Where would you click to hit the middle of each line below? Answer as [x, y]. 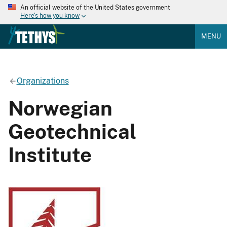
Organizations [43, 81]
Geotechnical [72, 131]
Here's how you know [50, 16]
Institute [50, 155]
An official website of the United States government [95, 8]
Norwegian [60, 108]
